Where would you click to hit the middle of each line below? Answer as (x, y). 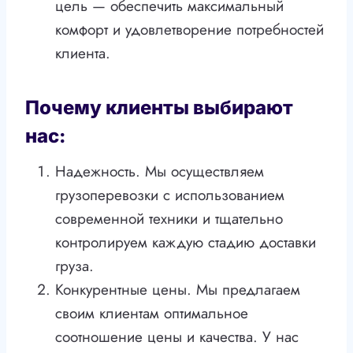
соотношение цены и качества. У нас (177, 337)
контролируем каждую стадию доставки (186, 243)
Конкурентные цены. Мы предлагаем (178, 290)
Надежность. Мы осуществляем (160, 172)
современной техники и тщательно (169, 219)
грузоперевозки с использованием (170, 195)
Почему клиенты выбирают (159, 108)
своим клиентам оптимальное (152, 314)
